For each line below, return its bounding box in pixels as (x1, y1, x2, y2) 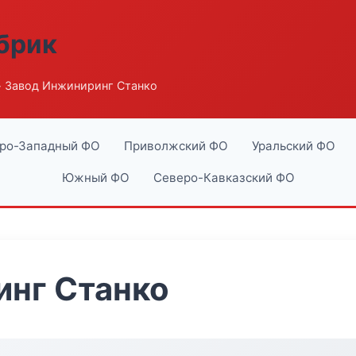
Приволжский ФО (123, 138, 228, 153)
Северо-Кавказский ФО (153, 170, 295, 185)
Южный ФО (61, 170, 130, 185)
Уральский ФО (251, 138, 335, 153)
